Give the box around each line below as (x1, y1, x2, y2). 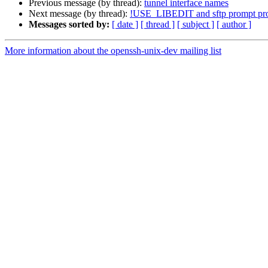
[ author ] (217, 19, 251, 30)
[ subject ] (177, 19, 214, 30)
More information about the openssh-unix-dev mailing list (5, 45, 221, 56)
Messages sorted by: (29, 19, 109, 30)
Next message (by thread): (29, 8, 130, 19)
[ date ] (112, 19, 138, 30)
